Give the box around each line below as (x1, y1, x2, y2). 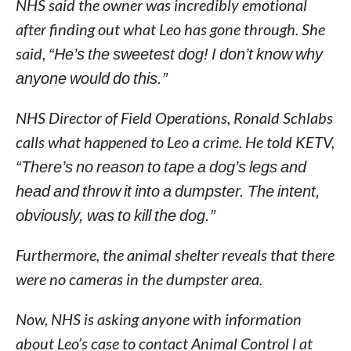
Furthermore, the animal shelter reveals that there (15, 245, 335, 264)
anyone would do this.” (15, 68, 168, 87)
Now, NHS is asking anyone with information (15, 309, 302, 328)
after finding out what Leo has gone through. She (15, 20, 325, 38)
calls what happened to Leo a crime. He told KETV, (15, 132, 335, 151)
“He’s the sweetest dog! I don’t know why (48, 44, 323, 63)
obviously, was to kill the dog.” (15, 205, 215, 224)
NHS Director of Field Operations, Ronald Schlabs (15, 108, 333, 127)
